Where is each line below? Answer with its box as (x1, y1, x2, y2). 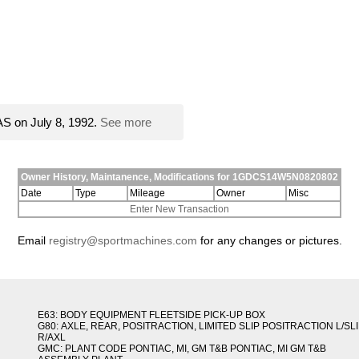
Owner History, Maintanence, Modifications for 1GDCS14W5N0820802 (21, 171, 338, 184)
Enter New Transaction (130, 204, 229, 216)
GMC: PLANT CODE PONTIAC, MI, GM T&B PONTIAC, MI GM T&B (37, 343, 326, 355)
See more (100, 115, 151, 130)
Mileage (130, 188, 165, 200)
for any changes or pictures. (196, 234, 342, 248)
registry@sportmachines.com (48, 234, 197, 248)
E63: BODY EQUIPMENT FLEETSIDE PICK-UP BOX (37, 309, 265, 321)
